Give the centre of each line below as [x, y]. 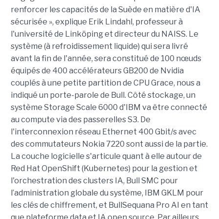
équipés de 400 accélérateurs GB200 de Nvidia [97, 71]
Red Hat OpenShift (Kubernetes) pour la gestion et [104, 169]
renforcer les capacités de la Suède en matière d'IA [105, 10]
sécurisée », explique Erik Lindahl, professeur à [97, 22]
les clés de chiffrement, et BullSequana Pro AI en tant [109, 205]
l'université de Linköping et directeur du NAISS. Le [104, 34]
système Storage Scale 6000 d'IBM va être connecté [109, 108]
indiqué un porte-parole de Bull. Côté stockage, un [103, 95]
